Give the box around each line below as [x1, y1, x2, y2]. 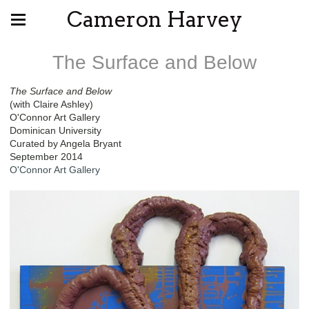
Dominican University [10, 125, 101, 136]
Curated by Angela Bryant [10, 138, 121, 149]
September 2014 [10, 151, 83, 162]
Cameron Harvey [66, 7, 243, 32]
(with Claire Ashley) [10, 99, 93, 110]
